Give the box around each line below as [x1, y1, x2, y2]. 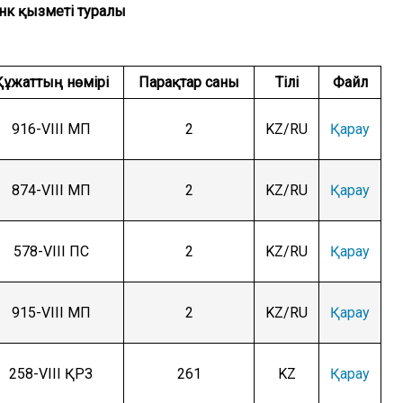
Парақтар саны [139, 74, 239, 92]
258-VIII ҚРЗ [9, 365, 93, 383]
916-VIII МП [11, 121, 91, 139]
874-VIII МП [11, 182, 91, 200]
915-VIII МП [11, 304, 91, 322]
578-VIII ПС [13, 243, 89, 261]
